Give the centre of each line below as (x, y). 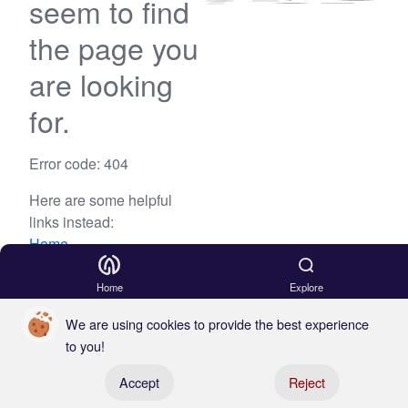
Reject (307, 382)
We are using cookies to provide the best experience (217, 324)
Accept (139, 382)
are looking (101, 84)
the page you (114, 47)
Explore (306, 287)
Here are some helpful (101, 200)
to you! (85, 346)
